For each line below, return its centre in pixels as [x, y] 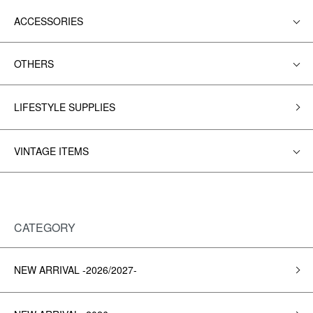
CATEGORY [45, 227]
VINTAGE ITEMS [51, 151]
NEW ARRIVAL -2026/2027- [75, 270]
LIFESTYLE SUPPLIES [65, 107]
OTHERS [34, 64]
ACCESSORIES [49, 21]
